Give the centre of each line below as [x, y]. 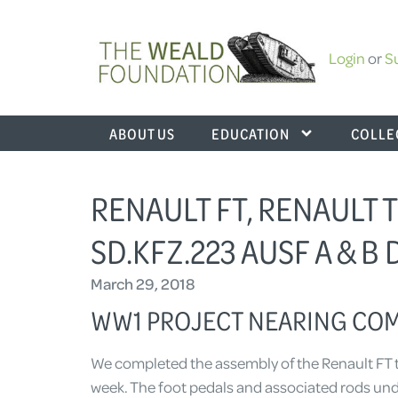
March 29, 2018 [143, 283]
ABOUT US [142, 133]
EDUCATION [251, 133]
